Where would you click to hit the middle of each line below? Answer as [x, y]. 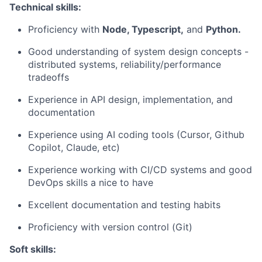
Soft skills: [33, 249]
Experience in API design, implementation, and [130, 99]
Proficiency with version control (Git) [110, 227]
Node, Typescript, [143, 29]
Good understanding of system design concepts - [138, 51]
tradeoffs [49, 77]
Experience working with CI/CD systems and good [140, 169]
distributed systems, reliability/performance [125, 64]
